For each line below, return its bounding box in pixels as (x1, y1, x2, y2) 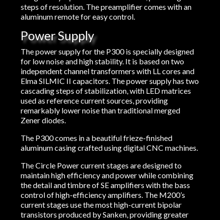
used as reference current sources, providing (21, 96, 168, 106)
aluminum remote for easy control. (21, 12, 136, 22)
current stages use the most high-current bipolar (21, 200, 182, 210)
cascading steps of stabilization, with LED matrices (21, 86, 192, 96)
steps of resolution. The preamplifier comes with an (21, 2, 192, 12)
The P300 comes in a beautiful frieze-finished (21, 133, 173, 143)
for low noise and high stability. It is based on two (21, 56, 185, 66)
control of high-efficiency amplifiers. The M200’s (21, 190, 186, 200)
